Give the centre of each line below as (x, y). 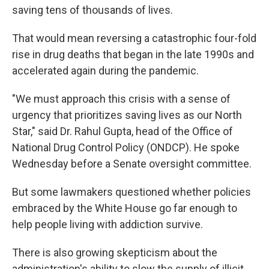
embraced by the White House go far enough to (125, 208)
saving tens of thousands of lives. (92, 10)
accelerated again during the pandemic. (105, 71)
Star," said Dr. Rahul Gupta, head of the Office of (122, 131)
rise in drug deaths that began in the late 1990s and (133, 55)
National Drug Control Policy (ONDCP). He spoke (126, 148)
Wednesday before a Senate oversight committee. (132, 164)
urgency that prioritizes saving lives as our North (127, 115)
